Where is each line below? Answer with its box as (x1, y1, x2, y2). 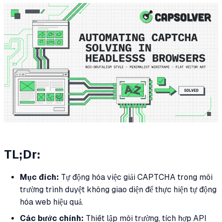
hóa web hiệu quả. (20, 197, 83, 207)
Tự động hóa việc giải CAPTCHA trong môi (59, 172, 213, 182)
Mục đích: (20, 172, 59, 182)
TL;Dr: (4, 147, 41, 161)
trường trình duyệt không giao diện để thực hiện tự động (20, 184, 217, 194)
